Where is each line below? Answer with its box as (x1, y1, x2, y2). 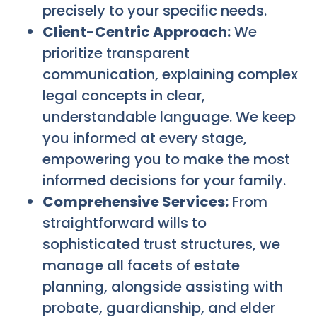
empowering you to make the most (42, 149, 290, 169)
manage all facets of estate (42, 255, 240, 275)
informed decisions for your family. (42, 170, 286, 190)
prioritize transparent (42, 42, 190, 63)
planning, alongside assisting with (42, 276, 283, 296)
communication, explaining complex (42, 64, 298, 84)
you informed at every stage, (42, 127, 247, 148)
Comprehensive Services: (42, 191, 229, 212)
